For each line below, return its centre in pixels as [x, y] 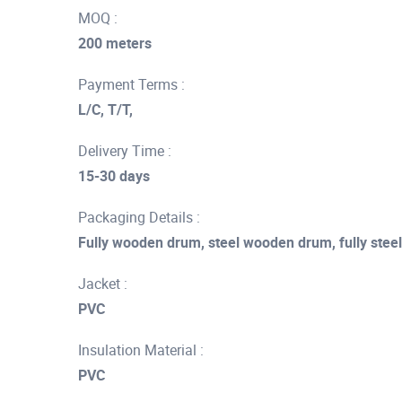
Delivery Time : [125, 151]
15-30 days [114, 176]
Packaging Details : [139, 217]
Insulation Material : [141, 350]
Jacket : [103, 284]
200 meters [115, 43]
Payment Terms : [131, 84]
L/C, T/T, [105, 109]
